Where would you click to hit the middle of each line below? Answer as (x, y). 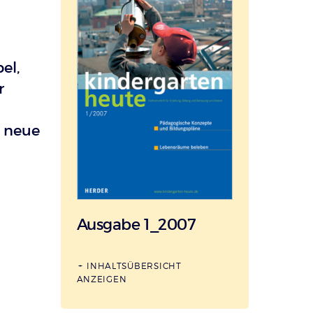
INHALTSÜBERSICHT (134, 265)
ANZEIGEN (102, 279)
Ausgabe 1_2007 (136, 224)
